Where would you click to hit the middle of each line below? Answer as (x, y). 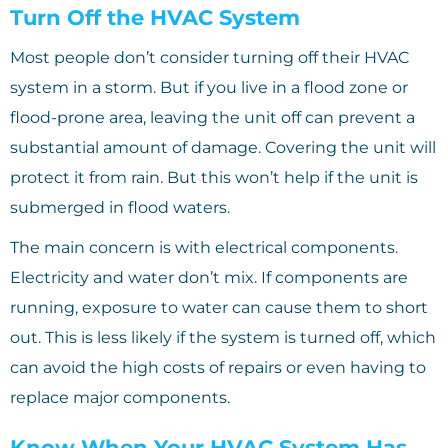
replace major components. (120, 397)
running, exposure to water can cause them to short (219, 307)
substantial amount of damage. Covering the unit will (223, 147)
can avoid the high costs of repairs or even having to (218, 367)
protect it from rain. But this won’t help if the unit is (214, 177)
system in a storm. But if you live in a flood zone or (209, 87)
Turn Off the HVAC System (155, 17)
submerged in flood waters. (120, 207)
